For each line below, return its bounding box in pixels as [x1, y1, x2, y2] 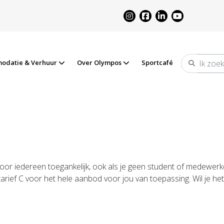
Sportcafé [141, 58, 173, 67]
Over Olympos [77, 58, 123, 67]
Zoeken [187, 62, 210, 72]
